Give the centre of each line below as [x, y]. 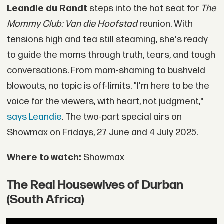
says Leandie [34, 117]
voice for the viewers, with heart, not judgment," [105, 102]
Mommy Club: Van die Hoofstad [72, 24]
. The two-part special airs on [122, 117]
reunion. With [165, 24]
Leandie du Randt [47, 9]
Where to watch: [44, 157]
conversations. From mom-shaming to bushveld [106, 71]
